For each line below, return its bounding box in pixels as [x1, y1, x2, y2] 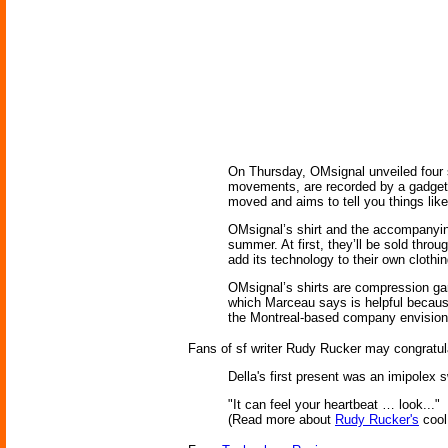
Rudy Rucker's [335, 412, 419, 428]
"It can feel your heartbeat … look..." [228, 397, 440, 413]
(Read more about [228, 412, 335, 428]
